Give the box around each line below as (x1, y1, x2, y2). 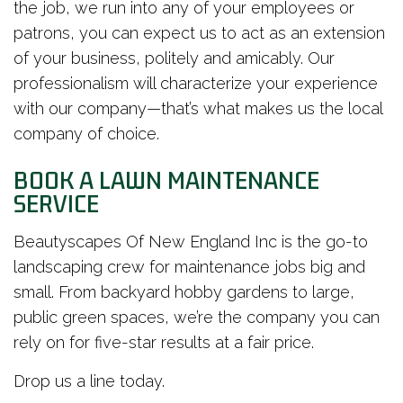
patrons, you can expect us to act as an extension (13, 23, 385, 43)
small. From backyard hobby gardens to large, (13, 282, 354, 302)
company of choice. (13, 124, 159, 144)
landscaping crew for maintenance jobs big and (13, 257, 365, 277)
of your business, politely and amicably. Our (13, 49, 335, 68)
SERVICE (13, 187, 99, 222)
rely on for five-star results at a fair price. (13, 333, 314, 353)
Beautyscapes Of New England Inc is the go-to (13, 232, 368, 252)
